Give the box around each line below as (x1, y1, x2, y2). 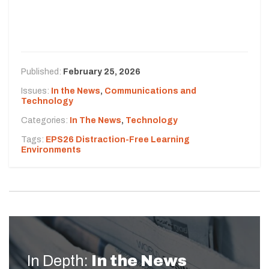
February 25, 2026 (63, 67, 141, 76)
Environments (21, 145, 81, 154)
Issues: (21, 86, 51, 95)
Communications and (104, 86, 196, 95)
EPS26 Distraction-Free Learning (46, 134, 190, 144)
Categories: (21, 115, 70, 125)
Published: (21, 67, 63, 76)
